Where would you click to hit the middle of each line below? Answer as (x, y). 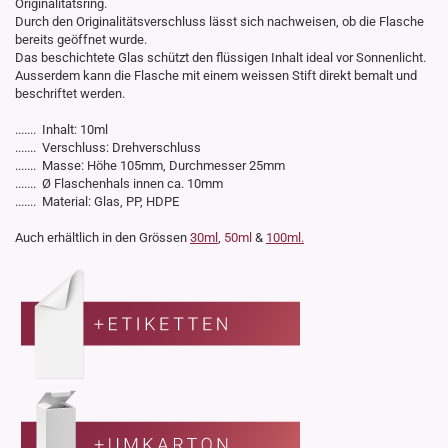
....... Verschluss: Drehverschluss (108, 148)
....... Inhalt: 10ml (61, 130)
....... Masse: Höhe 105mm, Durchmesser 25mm (150, 166)
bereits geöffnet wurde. (81, 40)
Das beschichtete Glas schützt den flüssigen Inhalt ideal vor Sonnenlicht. (220, 58)
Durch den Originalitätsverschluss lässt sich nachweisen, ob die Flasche (219, 22)
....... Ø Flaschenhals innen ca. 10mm (119, 184)
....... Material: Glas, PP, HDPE (97, 202)
